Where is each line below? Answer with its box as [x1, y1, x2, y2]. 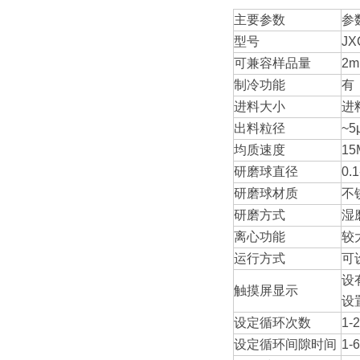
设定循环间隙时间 [234, 337, 337, 351]
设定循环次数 [234, 316, 311, 329]
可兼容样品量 [234, 56, 311, 70]
